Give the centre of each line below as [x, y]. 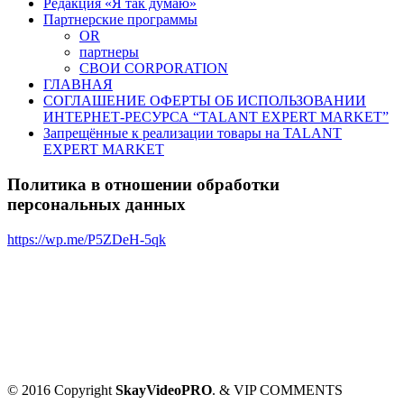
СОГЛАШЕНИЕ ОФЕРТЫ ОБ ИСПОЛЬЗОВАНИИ [205, 101]
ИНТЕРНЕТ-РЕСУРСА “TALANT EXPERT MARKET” [216, 117]
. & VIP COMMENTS [277, 390]
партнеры [109, 52]
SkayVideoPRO [164, 390]
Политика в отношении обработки [143, 185]
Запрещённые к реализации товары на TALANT [193, 133]
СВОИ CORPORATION [154, 69]
